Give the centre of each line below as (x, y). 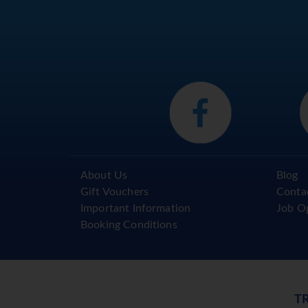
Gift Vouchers (114, 192)
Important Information (136, 209)
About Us (104, 176)
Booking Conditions (129, 225)
